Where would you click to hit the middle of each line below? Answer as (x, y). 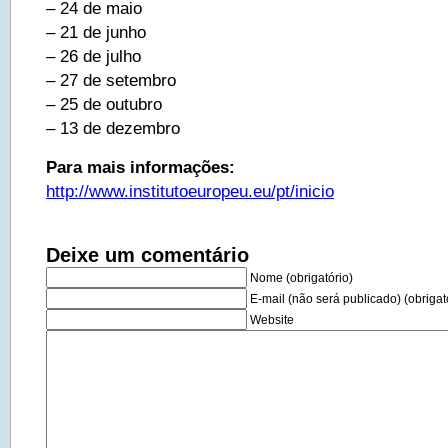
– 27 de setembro (111, 80)
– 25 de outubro (104, 104)
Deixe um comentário (147, 255)
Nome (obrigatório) (301, 278)
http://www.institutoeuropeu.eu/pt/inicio (190, 191)
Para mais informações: (140, 167)
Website (272, 320)
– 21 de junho (96, 32)
